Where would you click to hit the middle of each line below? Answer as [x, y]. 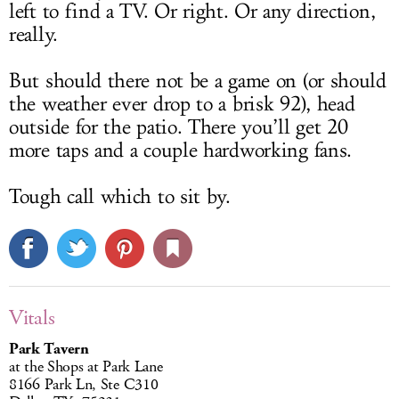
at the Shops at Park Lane [86, 367]
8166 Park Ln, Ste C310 [84, 385]
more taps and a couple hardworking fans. [181, 151]
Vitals [32, 318]
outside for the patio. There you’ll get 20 [179, 128]
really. [33, 35]
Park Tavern [49, 350]
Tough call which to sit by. [120, 197]
